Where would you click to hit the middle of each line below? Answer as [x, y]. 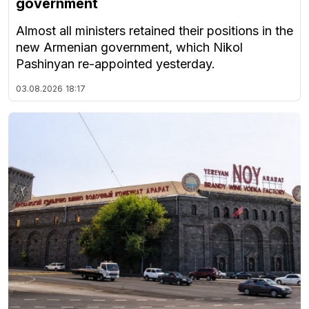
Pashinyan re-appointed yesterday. [116, 63]
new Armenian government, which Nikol [129, 47]
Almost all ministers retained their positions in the [154, 30]
